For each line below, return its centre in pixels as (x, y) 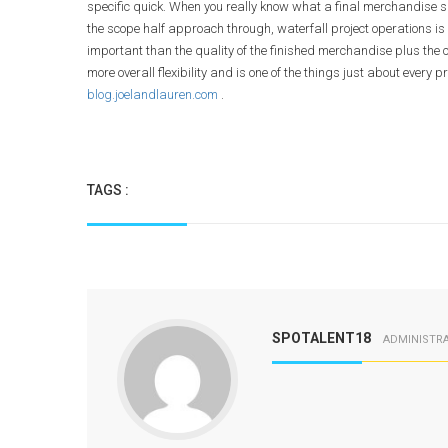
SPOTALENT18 (321, 338)
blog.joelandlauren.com (152, 94)
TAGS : (108, 190)
